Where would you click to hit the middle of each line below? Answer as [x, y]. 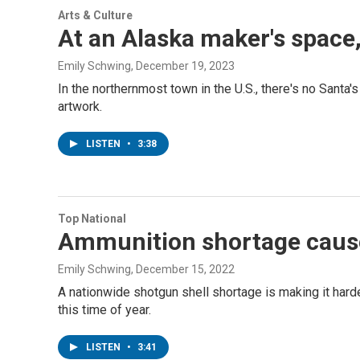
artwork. [80, 106]
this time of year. [104, 310]
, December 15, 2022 [183, 269]
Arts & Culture [95, 15]
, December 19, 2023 [183, 66]
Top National [92, 219]
